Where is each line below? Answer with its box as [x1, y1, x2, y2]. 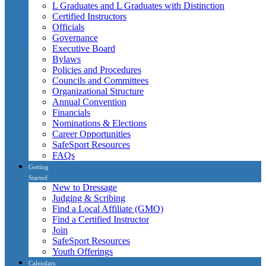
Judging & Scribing [52, 192, 125, 203]
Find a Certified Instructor [52, 214, 149, 224]
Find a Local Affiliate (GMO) [52, 203, 163, 214]
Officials [52, 21, 84, 32]
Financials [52, 107, 90, 118]
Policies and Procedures [52, 64, 141, 75]
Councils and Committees [52, 75, 148, 85]
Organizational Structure [52, 85, 144, 96]
